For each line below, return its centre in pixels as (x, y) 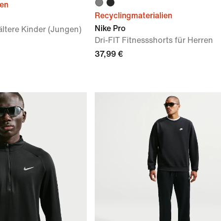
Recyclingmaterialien (133, 16)
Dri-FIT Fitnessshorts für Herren (154, 40)
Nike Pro (110, 28)
